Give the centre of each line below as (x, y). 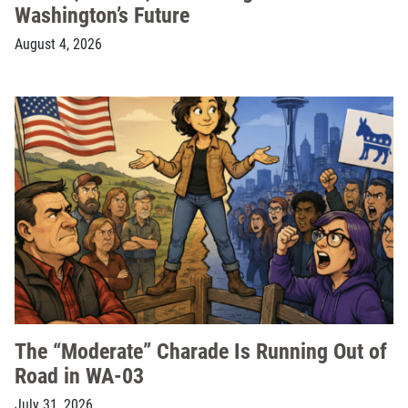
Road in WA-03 (79, 375)
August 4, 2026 (58, 43)
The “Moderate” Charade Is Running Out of (201, 351)
